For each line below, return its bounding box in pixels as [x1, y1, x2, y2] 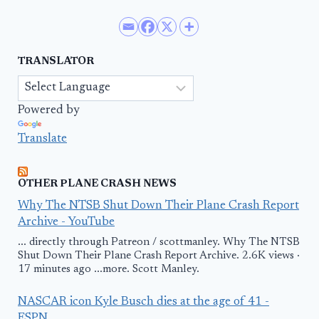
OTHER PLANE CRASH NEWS [18, 179, 177, 190]
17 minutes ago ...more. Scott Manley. [18, 264, 199, 276]
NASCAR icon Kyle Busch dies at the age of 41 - [18, 296, 269, 308]
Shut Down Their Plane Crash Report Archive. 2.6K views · [18, 251, 300, 262]
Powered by [18, 104, 80, 117]
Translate [18, 132, 67, 145]
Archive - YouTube [18, 216, 115, 229]
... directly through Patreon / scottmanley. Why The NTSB [18, 237, 300, 249]
